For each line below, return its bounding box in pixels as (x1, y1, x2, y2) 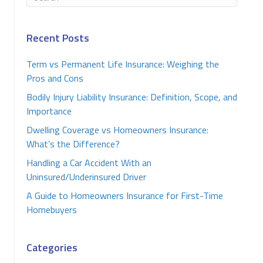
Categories (26, 240, 77, 255)
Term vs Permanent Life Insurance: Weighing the (26, 57, 219, 71)
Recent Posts (26, 30, 89, 46)
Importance (26, 104, 72, 118)
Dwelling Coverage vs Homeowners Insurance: (26, 123, 208, 137)
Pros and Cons (26, 71, 83, 85)
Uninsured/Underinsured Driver (26, 170, 146, 184)
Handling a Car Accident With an (26, 156, 151, 170)
